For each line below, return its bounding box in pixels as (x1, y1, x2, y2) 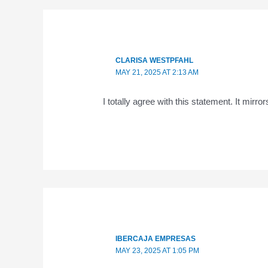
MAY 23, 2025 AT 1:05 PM (115, 246, 199, 255)
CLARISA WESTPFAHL (115, 56, 193, 65)
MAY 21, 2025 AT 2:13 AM (115, 68, 199, 77)
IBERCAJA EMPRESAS (115, 234, 196, 243)
